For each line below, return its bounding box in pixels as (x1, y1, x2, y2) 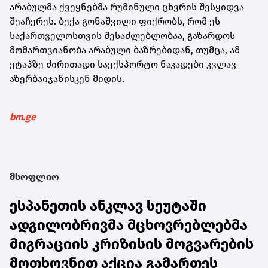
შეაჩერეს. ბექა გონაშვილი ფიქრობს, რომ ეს (10, 16, 220, 28)
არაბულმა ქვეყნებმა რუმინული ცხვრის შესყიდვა (10, 1, 244, 13)
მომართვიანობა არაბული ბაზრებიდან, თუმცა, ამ (10, 44, 240, 56)
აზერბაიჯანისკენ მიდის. (10, 73, 124, 85)
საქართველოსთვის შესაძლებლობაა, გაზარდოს (10, 30, 235, 42)
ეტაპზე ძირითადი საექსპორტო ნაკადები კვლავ (10, 59, 236, 71)
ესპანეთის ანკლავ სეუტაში (10, 197, 206, 215)
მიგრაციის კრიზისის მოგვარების (10, 236, 254, 253)
